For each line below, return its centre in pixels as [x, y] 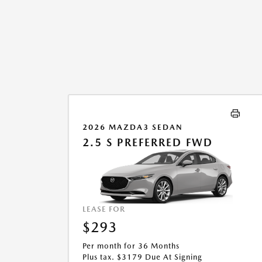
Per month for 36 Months [131, 246]
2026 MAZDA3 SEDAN [133, 127]
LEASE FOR [104, 209]
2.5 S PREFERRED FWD [148, 142]
